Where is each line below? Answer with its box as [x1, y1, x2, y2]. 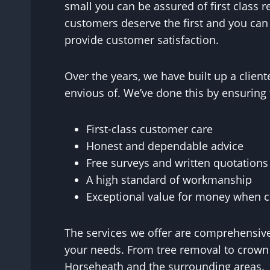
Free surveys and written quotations [86, 155, 268, 170]
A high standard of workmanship [86, 172, 252, 187]
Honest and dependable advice [86, 139, 243, 153]
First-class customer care [86, 122, 213, 136]
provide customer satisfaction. [64, 33, 219, 47]
